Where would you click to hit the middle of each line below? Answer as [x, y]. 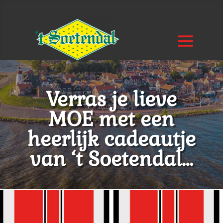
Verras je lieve [111, 99]
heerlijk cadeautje [111, 139]
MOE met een [111, 119]
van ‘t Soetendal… [111, 159]
